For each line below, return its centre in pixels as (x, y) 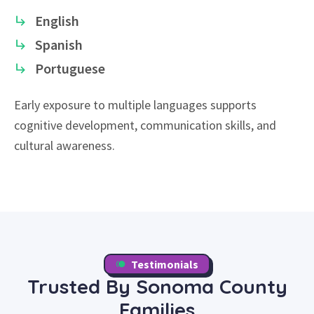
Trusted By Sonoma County (157, 286)
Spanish (59, 45)
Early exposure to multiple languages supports (135, 104)
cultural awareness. (64, 145)
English (57, 21)
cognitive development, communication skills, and (145, 125)
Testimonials (165, 264)
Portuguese (70, 69)
